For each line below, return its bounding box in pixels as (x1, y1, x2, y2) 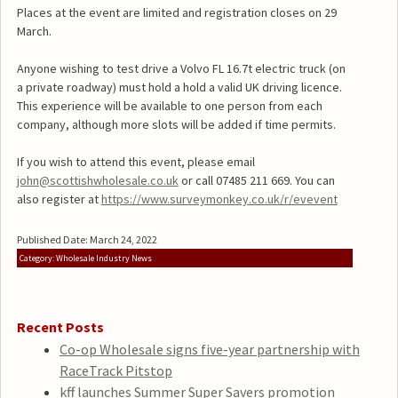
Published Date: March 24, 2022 (16, 233, 157, 247)
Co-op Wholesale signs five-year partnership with (59, 339, 360, 358)
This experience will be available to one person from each (16, 98, 322, 115)
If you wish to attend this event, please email (16, 154, 255, 171)
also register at (16, 191, 101, 208)
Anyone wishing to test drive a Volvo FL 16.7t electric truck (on (16, 60, 346, 77)
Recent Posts (16, 317, 104, 336)
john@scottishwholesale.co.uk (16, 172, 179, 189)
